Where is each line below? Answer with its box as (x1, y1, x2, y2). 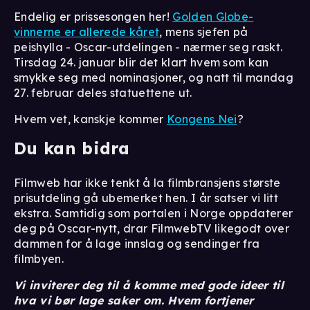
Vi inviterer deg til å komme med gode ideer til (14, 278, 284, 293)
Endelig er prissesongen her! (14, 10, 173, 24)
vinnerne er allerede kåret (14, 25, 160, 39)
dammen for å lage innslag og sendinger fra (14, 237, 260, 251)
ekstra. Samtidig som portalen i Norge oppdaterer (14, 206, 293, 221)
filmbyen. (14, 252, 64, 266)
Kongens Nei (167, 112, 237, 127)
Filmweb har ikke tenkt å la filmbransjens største (14, 176, 281, 190)
